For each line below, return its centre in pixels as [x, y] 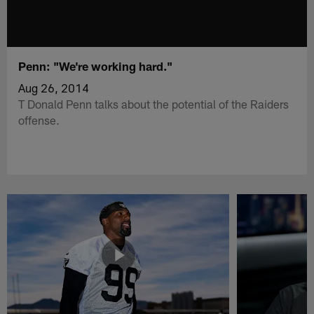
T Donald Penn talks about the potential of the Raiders [154, 103]
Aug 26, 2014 [54, 87]
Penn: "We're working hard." [96, 66]
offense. [39, 120]
